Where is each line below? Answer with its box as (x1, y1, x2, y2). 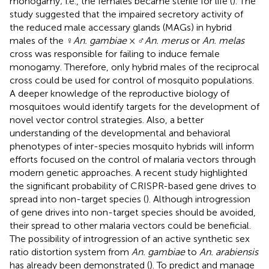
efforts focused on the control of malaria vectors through (10, 153, 256, 165)
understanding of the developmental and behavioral (10, 127, 231, 139)
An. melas (202, 34, 244, 46)
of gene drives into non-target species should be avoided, (10, 206, 256, 218)
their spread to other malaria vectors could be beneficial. (10, 219, 251, 231)
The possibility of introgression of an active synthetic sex (10, 232, 250, 244)
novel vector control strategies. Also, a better (10, 113, 204, 125)
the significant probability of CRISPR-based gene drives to (10, 180, 256, 192)
